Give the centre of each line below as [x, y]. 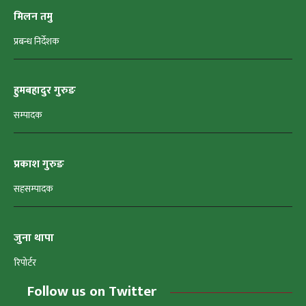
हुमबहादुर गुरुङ [45, 91]
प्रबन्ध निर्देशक [37, 42]
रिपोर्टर [25, 263]
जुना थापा [34, 238]
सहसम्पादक [33, 189]
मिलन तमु [33, 17]
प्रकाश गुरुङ [39, 165]
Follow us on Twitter [92, 292]
